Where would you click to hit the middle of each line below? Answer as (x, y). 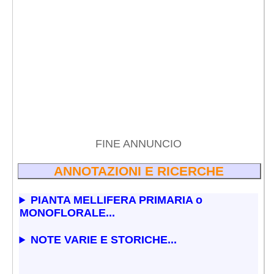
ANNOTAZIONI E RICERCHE (139, 171)
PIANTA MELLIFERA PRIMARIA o (117, 200)
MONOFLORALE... (67, 213)
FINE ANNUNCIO (138, 143)
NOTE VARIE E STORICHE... (104, 240)
